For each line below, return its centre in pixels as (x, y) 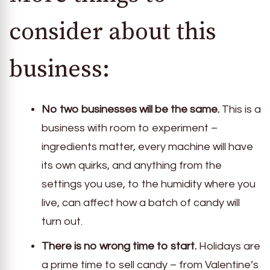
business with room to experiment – (130, 128)
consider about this (113, 32)
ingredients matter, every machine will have (147, 146)
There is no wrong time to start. (119, 246)
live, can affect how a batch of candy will (141, 202)
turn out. (62, 221)
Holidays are (228, 246)
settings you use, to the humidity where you (149, 184)
